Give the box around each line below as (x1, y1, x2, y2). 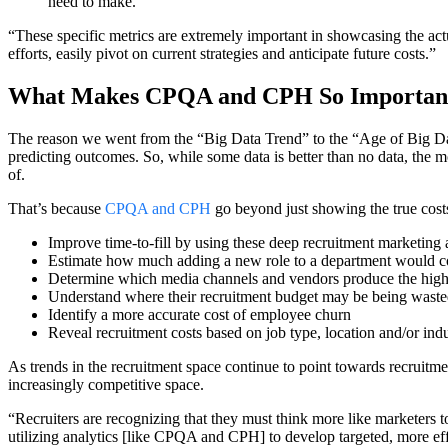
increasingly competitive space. (8, 375, 204, 393)
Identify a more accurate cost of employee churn (48, 305, 351, 323)
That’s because (8, 199, 105, 217)
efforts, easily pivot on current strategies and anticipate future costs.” (8, 44, 436, 62)
